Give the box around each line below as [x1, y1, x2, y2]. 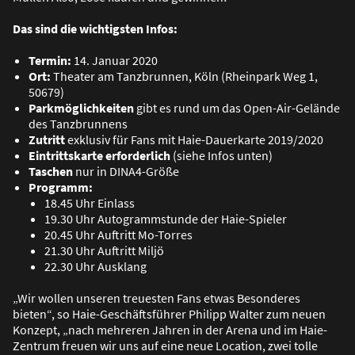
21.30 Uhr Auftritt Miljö [44, 242, 164, 259]
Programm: [29, 179, 93, 196]
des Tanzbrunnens [29, 116, 128, 132]
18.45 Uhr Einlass [44, 195, 135, 212]
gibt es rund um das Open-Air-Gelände [134, 100, 340, 116]
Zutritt [29, 132, 65, 148]
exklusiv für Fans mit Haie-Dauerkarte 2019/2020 [65, 132, 323, 148]
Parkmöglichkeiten [29, 100, 134, 116]
